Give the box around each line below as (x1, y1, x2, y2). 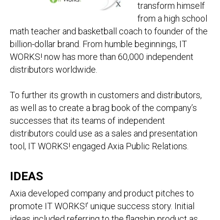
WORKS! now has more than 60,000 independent (10, 52, 193, 62)
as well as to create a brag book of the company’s (10, 103, 197, 113)
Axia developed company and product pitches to (10, 188, 194, 198)
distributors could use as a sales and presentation (10, 128, 197, 138)
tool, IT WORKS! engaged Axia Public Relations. (10, 141, 189, 151)
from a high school (137, 13, 207, 24)
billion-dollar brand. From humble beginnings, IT (10, 39, 187, 49)
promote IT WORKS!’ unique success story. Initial (10, 201, 194, 211)
